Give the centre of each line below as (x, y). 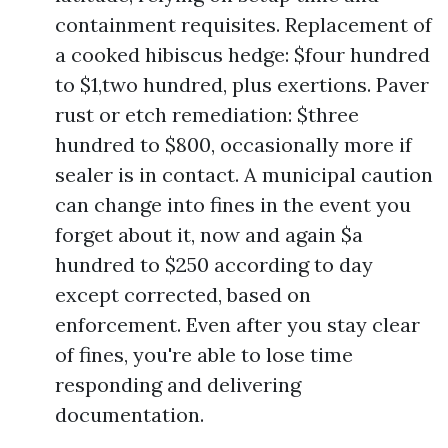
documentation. (129, 414)
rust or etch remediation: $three (207, 114)
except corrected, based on (183, 294)
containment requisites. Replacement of (243, 24)
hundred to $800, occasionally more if (233, 144)
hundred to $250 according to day (214, 264)
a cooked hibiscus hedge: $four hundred (242, 54)
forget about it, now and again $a (209, 234)
